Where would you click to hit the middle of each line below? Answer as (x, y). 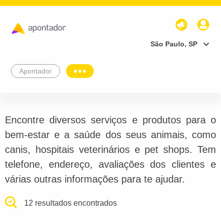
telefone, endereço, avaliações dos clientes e (110, 164)
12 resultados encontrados (71, 203)
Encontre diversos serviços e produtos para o (110, 120)
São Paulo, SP (174, 44)
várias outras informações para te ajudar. (95, 179)
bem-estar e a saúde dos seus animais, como (110, 134)
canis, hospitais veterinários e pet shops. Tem (110, 149)
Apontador (36, 71)
